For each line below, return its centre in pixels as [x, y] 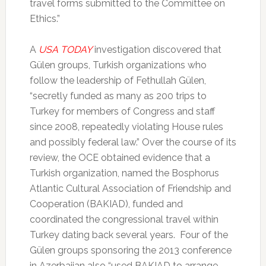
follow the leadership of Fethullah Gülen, [118, 81]
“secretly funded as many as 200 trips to [118, 96]
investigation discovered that [156, 50]
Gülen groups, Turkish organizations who [118, 65]
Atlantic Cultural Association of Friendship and [130, 189]
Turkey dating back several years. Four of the [129, 235]
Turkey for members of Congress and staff [122, 112]
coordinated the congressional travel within [124, 220]
